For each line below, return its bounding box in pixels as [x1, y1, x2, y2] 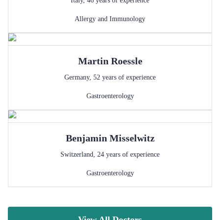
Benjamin [65, 133, 107, 143]
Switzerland [60, 151, 93, 158]
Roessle [110, 55, 142, 66]
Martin [78, 55, 109, 66]
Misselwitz [109, 133, 155, 143]
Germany [64, 74, 89, 81]
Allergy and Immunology [75, 15, 145, 23]
